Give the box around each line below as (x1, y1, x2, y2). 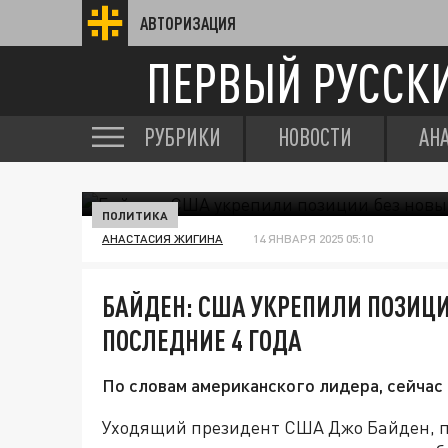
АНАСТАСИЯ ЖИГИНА (102, 231, 223, 246)
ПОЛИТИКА (102, 208, 168, 222)
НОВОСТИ (278, 123, 352, 151)
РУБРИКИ (144, 123, 221, 151)
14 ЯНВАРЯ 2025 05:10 (253, 231, 373, 246)
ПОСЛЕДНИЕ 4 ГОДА (102, 323, 302, 357)
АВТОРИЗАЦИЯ (140, 13, 236, 33)
